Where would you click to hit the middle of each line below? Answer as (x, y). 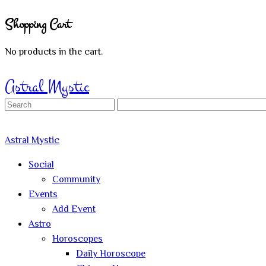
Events (43, 195)
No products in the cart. (54, 52)
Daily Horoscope (111, 254)
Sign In (22, 67)
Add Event (74, 210)
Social (41, 165)
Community (76, 180)
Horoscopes (77, 239)
